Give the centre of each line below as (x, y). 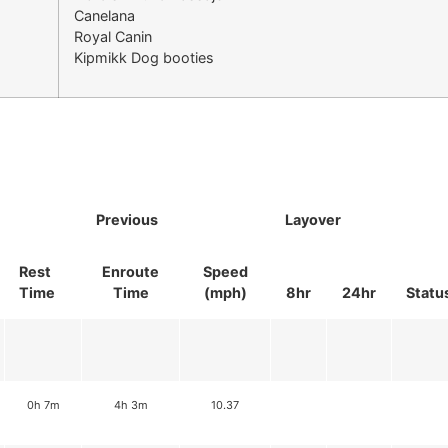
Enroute (130, 271)
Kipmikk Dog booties (144, 57)
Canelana (104, 15)
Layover (313, 219)
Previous (127, 219)
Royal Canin (113, 36)
